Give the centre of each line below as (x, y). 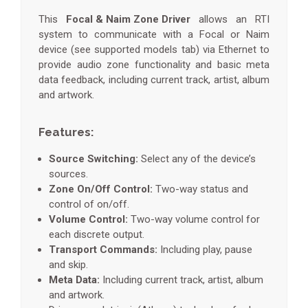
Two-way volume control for (195, 219)
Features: (66, 132)
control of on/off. (89, 204)
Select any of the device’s (198, 159)
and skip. (68, 265)
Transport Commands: (103, 250)
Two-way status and (202, 189)
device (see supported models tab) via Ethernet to (154, 49)
